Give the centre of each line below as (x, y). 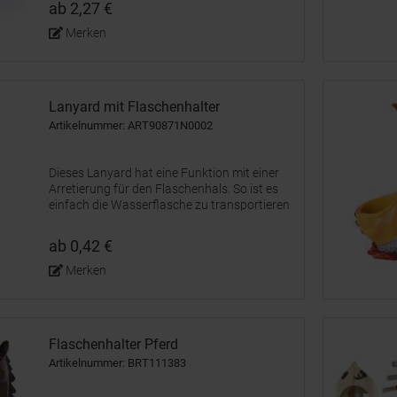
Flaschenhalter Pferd (113, 344)
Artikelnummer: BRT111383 (117, 363)
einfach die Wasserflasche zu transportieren (169, 205)
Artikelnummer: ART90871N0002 (131, 125)
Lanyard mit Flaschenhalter (134, 107)
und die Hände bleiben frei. (121, 221)
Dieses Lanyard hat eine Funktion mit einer (164, 173)
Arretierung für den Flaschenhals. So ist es (163, 189)
